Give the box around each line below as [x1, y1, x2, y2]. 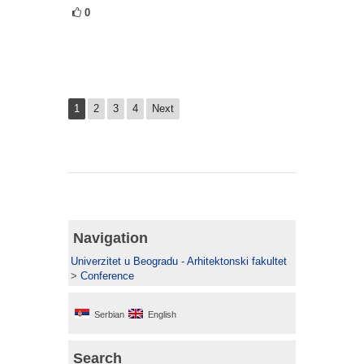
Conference [80, 270, 134, 283]
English [148, 310, 176, 320]
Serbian [94, 310, 124, 320]
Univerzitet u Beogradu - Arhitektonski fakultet [71, 255, 287, 268]
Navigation [73, 230, 148, 247]
